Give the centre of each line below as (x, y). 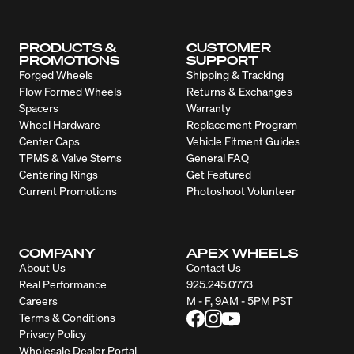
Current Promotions (68, 191)
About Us (42, 267)
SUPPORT (222, 60)
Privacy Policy (53, 334)
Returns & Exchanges (239, 91)
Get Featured (219, 174)
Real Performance (63, 284)
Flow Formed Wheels (70, 91)
